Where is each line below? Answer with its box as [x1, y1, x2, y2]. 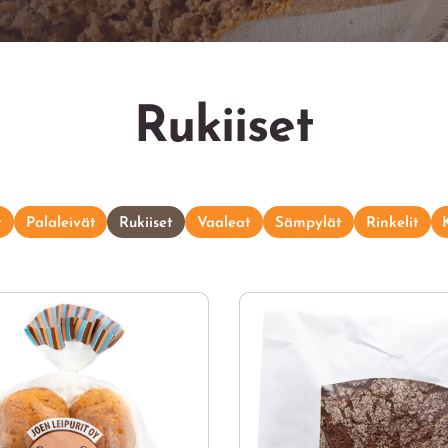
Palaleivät [25, 210, 96, 234]
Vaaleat [197, 210, 252, 234]
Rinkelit [365, 210, 419, 234]
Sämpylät [274, 210, 342, 234]
